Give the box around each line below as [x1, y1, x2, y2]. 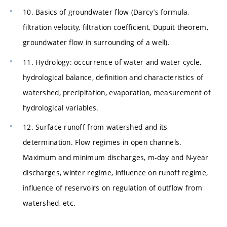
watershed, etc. [23, 198, 76, 208]
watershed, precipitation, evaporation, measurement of [23, 87, 211, 97]
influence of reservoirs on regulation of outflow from [23, 183, 202, 193]
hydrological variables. [23, 102, 99, 112]
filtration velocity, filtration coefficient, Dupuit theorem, [23, 22, 208, 32]
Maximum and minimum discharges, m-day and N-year [23, 153, 209, 163]
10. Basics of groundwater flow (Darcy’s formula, [23, 7, 190, 17]
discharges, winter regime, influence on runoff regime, [23, 168, 208, 178]
